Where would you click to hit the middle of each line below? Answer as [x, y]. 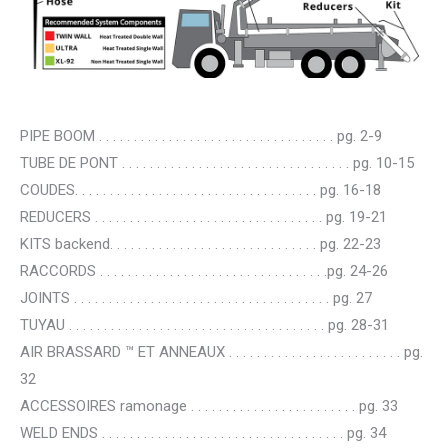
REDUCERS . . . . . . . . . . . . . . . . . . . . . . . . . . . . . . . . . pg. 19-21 [203, 217]
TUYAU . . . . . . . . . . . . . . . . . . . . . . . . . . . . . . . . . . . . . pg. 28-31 [204, 325]
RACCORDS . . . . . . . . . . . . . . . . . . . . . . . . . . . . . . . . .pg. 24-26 [204, 271]
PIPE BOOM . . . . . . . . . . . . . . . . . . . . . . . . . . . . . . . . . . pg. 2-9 [201, 136]
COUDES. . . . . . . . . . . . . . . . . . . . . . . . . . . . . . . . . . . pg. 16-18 [200, 190]
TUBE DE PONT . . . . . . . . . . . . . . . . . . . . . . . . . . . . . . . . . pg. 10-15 [217, 163]
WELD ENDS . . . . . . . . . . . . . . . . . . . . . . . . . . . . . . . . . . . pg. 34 [203, 433]
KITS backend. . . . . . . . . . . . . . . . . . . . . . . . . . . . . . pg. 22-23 [200, 244]
